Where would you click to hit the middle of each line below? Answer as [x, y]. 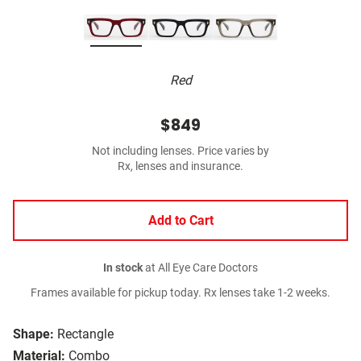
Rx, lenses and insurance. [180, 167]
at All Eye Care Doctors [200, 268]
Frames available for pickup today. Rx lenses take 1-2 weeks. [180, 293]
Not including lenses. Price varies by [180, 151]
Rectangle [85, 334]
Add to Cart [180, 221]
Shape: [33, 334]
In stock [123, 268]
